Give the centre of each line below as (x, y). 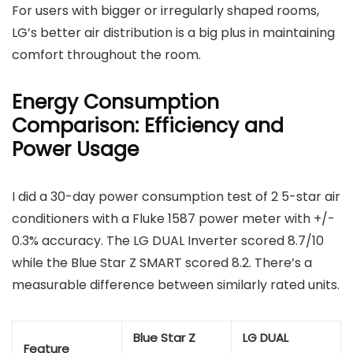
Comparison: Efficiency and (148, 126)
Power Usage (75, 150)
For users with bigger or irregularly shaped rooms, (165, 11)
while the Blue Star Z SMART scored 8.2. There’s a (162, 263)
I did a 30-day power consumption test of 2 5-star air (176, 197)
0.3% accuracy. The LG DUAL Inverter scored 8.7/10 (168, 241)
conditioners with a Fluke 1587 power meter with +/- (173, 219)
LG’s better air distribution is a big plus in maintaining (173, 33)
